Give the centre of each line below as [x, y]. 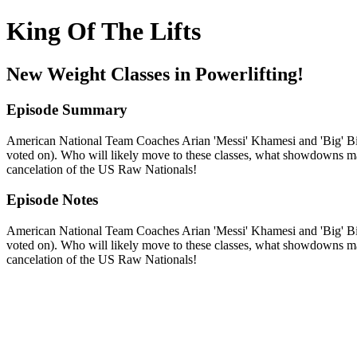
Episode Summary [67, 109]
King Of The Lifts [104, 31]
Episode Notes [52, 200]
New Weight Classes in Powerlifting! [155, 74]
